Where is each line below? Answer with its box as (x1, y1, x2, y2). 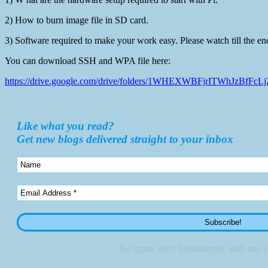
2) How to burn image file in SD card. (5, 14, 148, 25)
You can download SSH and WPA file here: (5, 55, 170, 66)
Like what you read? (17, 119, 114, 132)
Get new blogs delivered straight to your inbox (17, 132, 233, 145)
